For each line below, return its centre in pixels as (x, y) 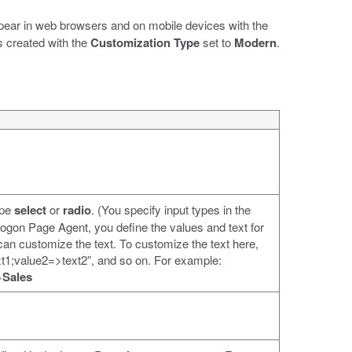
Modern (255, 42)
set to (216, 42)
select (30, 209)
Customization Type (145, 42)
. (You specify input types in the (170, 209)
